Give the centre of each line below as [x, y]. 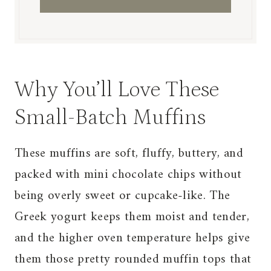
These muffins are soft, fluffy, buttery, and [129, 154]
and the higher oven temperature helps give [132, 238]
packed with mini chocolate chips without [128, 175]
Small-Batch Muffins [110, 118]
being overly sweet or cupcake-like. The [122, 196]
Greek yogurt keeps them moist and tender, [132, 217]
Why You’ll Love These [117, 90]
